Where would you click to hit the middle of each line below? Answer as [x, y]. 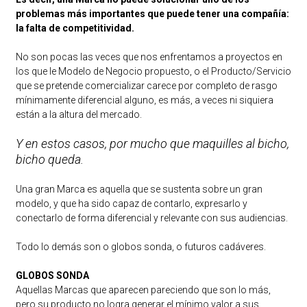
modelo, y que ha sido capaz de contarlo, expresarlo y [131, 203]
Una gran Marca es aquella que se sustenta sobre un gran [139, 189]
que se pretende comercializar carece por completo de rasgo [146, 85]
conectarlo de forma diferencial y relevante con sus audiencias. [151, 218]
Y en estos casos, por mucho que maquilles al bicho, [152, 143]
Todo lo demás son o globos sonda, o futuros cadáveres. [140, 246]
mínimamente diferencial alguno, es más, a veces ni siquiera [144, 100]
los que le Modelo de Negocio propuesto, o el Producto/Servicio [153, 71]
